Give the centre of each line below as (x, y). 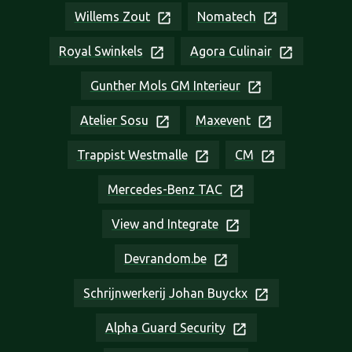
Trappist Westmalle (132, 155)
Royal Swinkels (101, 51)
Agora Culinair (231, 51)
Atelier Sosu (114, 121)
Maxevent (223, 121)
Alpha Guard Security (165, 328)
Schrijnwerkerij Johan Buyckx (165, 293)
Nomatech (226, 17)
